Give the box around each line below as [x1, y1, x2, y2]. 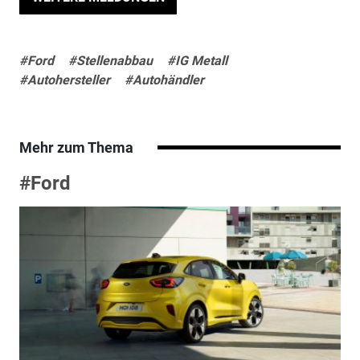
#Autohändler [124, 72, 204, 88]
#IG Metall [166, 53, 227, 69]
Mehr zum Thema [18, 139, 133, 157]
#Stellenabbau [67, 53, 153, 69]
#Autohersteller [18, 72, 110, 88]
